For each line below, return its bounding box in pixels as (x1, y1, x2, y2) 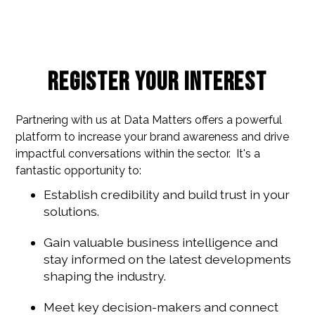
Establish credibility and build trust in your (44, 187, 290, 202)
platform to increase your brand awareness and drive (15, 130, 290, 144)
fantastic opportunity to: (15, 164, 142, 178)
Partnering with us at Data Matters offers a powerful (15, 113, 283, 127)
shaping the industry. (44, 269, 167, 284)
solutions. (44, 204, 100, 219)
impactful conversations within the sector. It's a (15, 147, 261, 161)
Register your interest (48, 67, 267, 98)
